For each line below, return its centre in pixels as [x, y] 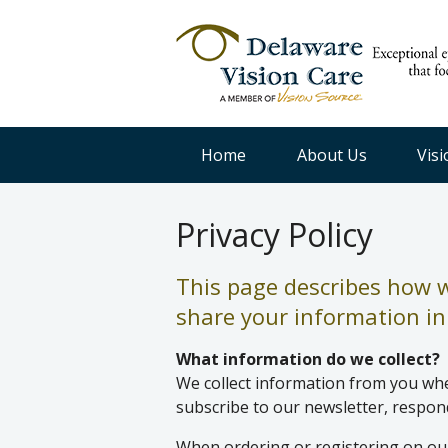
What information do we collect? [308, 359]
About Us [331, 155]
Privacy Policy [274, 234]
